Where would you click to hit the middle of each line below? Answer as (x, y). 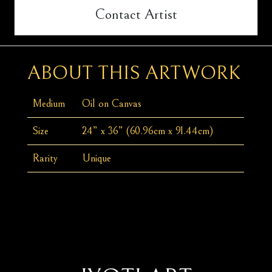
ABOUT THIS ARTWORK (134, 73)
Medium (49, 104)
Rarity (45, 158)
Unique (97, 158)
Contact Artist (136, 15)
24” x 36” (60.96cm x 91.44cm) (148, 131)
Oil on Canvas (112, 104)
